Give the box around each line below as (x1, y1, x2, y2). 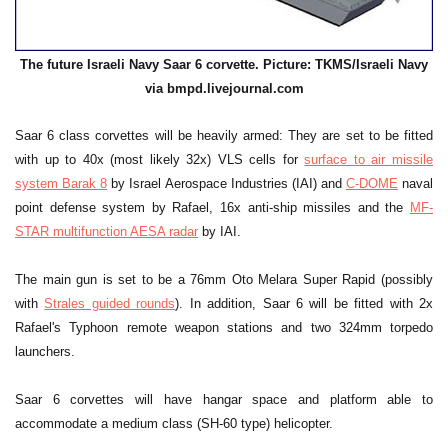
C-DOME (345, 176, 398, 192)
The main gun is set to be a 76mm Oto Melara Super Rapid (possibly (15, 272, 433, 288)
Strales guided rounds (44, 296, 176, 312)
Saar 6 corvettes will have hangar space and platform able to (15, 392, 433, 408)
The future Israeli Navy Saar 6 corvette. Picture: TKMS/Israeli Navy (20, 56, 428, 72)
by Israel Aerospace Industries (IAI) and (107, 176, 346, 192)
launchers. (15, 344, 75, 360)
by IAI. (198, 224, 241, 240)
